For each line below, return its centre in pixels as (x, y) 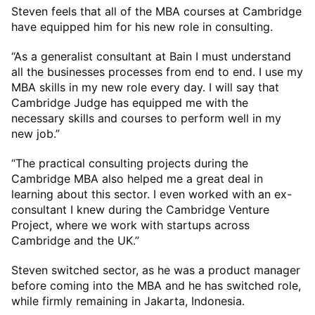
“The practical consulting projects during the (130, 163)
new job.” (37, 134)
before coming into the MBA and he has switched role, (156, 286)
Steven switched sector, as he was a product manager (156, 270)
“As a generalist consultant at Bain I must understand (151, 57)
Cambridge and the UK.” (77, 241)
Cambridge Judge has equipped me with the (130, 103)
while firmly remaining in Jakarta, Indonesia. (131, 301)
